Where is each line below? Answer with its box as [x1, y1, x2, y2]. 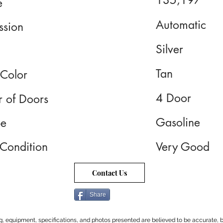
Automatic [156, 17, 206, 32]
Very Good [156, 139, 210, 154]
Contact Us [92, 168, 127, 178]
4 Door [156, 91, 191, 106]
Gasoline [156, 115, 200, 130]
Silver [156, 42, 183, 57]
